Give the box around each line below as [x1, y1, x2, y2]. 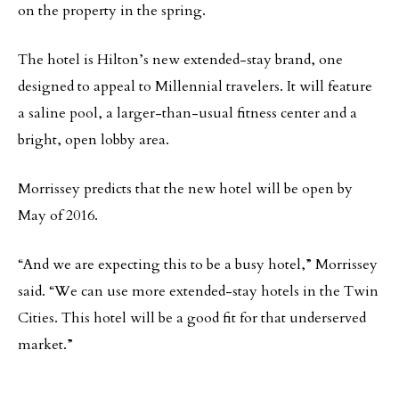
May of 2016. [18, 206, 98, 225]
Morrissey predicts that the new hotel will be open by [18, 179, 353, 199]
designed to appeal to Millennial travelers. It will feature [18, 77, 372, 96]
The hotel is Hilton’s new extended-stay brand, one [18, 50, 343, 69]
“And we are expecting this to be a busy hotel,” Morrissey [18, 255, 378, 274]
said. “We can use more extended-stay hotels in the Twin [18, 281, 379, 301]
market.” [18, 335, 73, 354]
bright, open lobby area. [18, 130, 169, 150]
